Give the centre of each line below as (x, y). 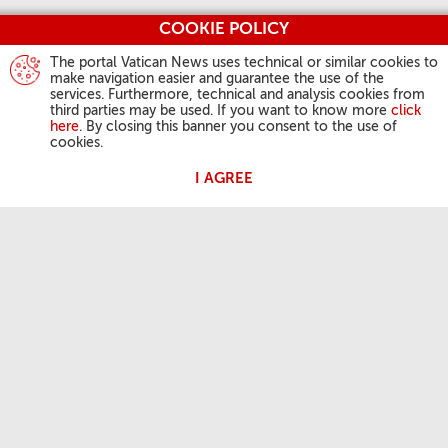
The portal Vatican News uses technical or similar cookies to (244, 63)
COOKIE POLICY (224, 29)
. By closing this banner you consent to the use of (238, 127)
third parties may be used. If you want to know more (220, 111)
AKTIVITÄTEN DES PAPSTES (120, 374)
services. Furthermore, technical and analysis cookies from (237, 95)
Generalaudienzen (87, 431)
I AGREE (224, 178)
